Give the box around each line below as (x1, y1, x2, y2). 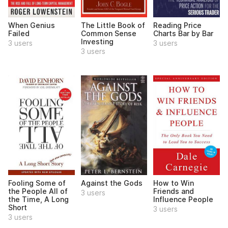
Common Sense (80, 28, 136, 38)
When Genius (8, 20, 55, 30)
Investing (80, 37, 113, 46)
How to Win (153, 178, 194, 187)
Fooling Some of (8, 178, 66, 187)
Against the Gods (80, 178, 142, 187)
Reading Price (153, 20, 202, 30)
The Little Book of (80, 20, 145, 30)
